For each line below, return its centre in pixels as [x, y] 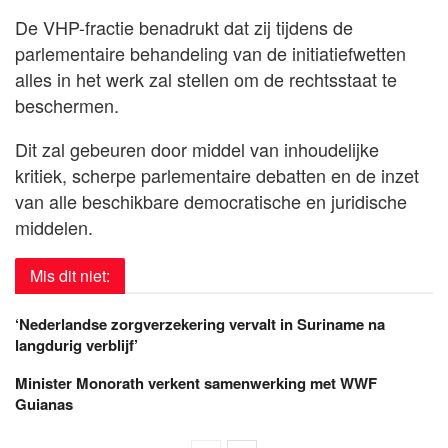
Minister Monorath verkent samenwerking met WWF [196, 382]
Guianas [44, 403]
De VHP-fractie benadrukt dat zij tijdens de [184, 26]
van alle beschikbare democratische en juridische [211, 200]
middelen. [54, 226]
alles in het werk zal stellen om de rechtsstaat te [206, 78]
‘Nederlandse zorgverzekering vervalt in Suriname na [200, 323]
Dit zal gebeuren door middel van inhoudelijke [197, 148]
